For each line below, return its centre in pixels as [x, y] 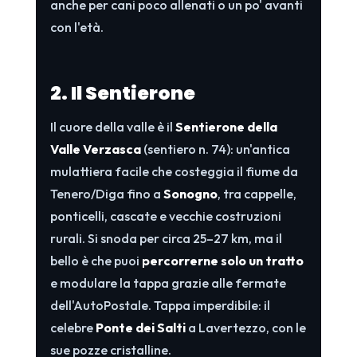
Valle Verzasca [95, 149]
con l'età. [76, 27]
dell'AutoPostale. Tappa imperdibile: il [160, 305]
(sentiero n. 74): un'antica [215, 149]
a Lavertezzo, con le [245, 327]
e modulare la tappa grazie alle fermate [168, 282]
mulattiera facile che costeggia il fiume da [174, 171]
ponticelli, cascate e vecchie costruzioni [165, 216]
